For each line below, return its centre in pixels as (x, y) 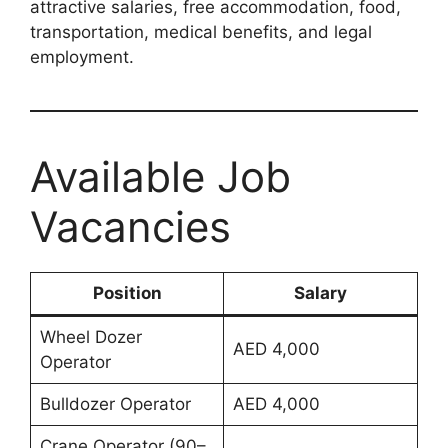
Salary (320, 293)
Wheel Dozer (90, 337)
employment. (82, 57)
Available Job (160, 177)
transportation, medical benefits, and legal (201, 32)
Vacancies (130, 227)
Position (127, 293)
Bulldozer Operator (115, 404)
